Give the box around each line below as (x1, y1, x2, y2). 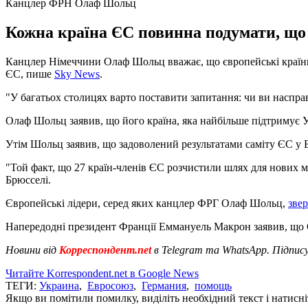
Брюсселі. (5, 173, 51, 186)
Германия (142, 279, 186, 291)
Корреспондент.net (56, 243, 154, 256)
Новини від (5, 243, 56, 256)
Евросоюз (87, 279, 133, 291)
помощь (195, 279, 232, 291)
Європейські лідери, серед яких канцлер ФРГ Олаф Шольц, (5, 197, 288, 209)
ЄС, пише (5, 67, 54, 80)
